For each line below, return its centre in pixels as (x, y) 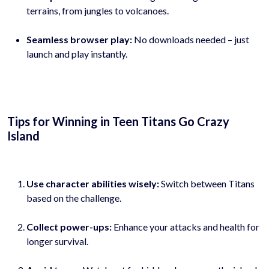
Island (23, 135)
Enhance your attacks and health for (186, 226)
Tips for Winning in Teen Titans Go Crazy (118, 121)
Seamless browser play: (79, 39)
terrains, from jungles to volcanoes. (98, 10)
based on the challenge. (74, 198)
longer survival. (57, 241)
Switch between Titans (207, 183)
